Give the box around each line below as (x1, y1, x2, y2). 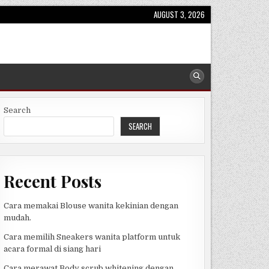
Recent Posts (3, 169, 101, 192)
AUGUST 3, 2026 (154, 8, 205, 20)
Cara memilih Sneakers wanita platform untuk (3, 232, 180, 241)
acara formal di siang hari (3, 244, 101, 253)
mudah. (3, 213, 31, 222)
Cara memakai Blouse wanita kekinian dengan (3, 201, 178, 210)
